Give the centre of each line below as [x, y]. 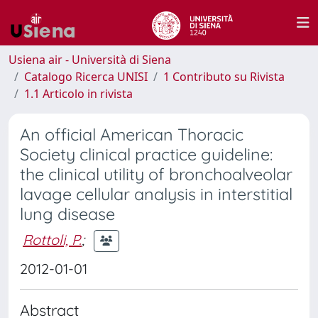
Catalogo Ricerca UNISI [86, 77]
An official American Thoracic [132, 135]
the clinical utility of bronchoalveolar [156, 174]
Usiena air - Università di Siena [90, 60]
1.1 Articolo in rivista [78, 94]
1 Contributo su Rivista [224, 77]
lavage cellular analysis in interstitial [156, 194]
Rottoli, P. [52, 239]
